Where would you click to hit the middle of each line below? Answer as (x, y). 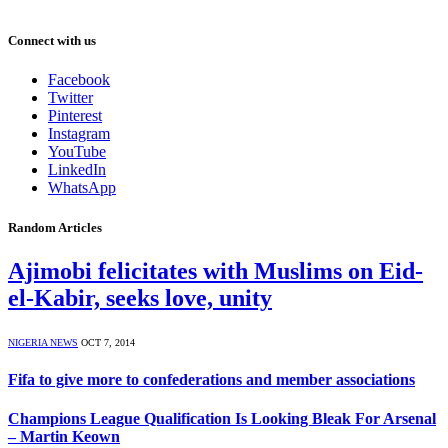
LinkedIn (77, 170)
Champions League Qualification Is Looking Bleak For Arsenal (222, 419)
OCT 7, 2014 (108, 342)
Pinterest (75, 116)
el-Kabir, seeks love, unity (140, 297)
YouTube (77, 152)
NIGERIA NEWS (43, 342)
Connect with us (52, 41)
